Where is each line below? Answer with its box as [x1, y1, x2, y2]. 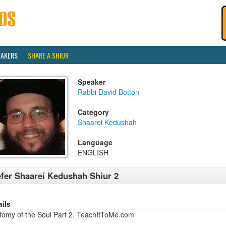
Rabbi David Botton [78, 87, 139, 97]
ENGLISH [78, 147, 108, 157]
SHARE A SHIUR [28, 50, 69, 61]
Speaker [78, 77, 105, 87]
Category [78, 107, 109, 117]
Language [78, 137, 112, 147]
